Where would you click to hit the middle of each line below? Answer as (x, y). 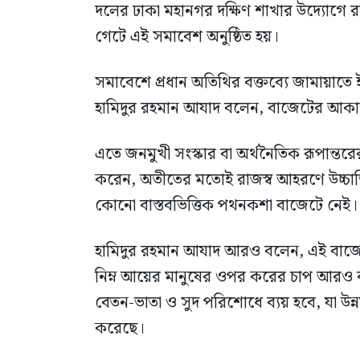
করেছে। (120, 329)
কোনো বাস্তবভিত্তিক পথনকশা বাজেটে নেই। (226, 206)
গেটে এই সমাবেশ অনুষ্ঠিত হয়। (187, 37)
